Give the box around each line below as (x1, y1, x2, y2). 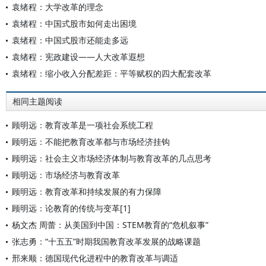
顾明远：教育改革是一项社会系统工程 (12, 119, 153, 131)
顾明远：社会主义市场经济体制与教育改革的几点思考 (12, 153, 211, 164)
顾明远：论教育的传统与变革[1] (12, 202, 131, 214)
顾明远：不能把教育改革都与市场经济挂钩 (12, 136, 170, 147)
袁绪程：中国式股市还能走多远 (12, 34, 128, 46)
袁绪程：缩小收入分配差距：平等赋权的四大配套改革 (12, 68, 211, 79)
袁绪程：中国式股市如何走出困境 (12, 18, 137, 29)
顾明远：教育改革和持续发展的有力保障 (12, 186, 161, 197)
